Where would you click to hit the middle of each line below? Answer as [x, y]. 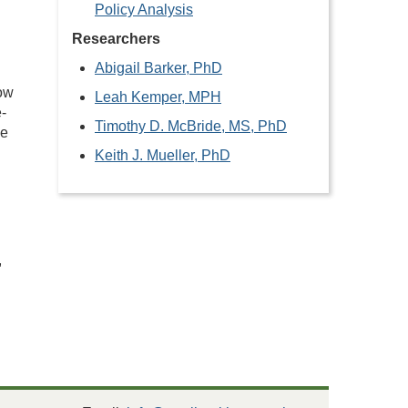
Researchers [116, 39]
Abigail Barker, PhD [158, 68]
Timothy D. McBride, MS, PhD [191, 126]
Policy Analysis [144, 10]
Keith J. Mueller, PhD [163, 155]
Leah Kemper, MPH [158, 97]
